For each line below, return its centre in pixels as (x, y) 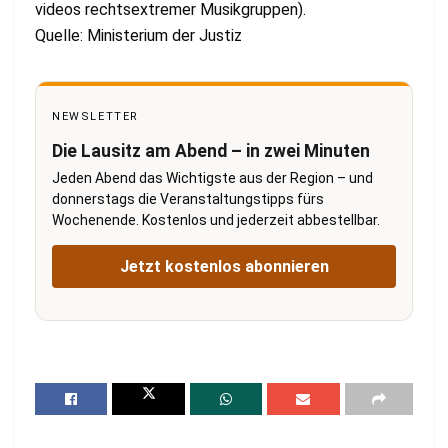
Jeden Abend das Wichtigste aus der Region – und (212, 177)
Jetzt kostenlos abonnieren (224, 266)
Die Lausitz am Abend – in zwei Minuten (211, 150)
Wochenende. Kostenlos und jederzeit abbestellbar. (216, 219)
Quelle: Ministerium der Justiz (138, 35)
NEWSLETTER (95, 116)
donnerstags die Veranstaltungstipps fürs (188, 198)
